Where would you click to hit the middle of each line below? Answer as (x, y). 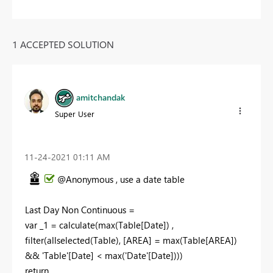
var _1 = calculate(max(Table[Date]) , (99, 225)
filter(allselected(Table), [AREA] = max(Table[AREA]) (131, 240)
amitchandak (101, 97)
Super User (75, 113)
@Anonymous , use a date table (121, 179)
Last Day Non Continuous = (80, 210)
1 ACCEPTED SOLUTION (63, 44)
